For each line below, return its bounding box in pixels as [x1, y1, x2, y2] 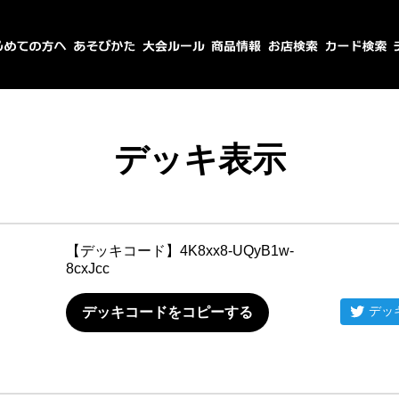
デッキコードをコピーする [82, 305, 253, 320]
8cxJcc [66, 261, 110, 276]
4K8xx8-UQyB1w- [180, 243, 294, 258]
